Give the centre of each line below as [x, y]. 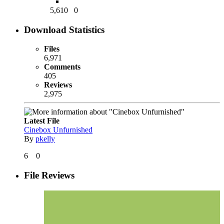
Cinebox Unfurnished [58, 130]
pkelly [45, 139]
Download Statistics [64, 29]
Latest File [42, 121]
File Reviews [49, 175]
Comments [62, 67]
